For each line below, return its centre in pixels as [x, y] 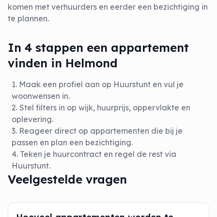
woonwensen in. [41, 96]
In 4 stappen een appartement [98, 47]
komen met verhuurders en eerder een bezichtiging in [108, 7]
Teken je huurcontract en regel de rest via [98, 154]
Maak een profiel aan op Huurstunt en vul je [101, 84]
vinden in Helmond [63, 63]
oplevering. [32, 119]
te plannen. [28, 18]
